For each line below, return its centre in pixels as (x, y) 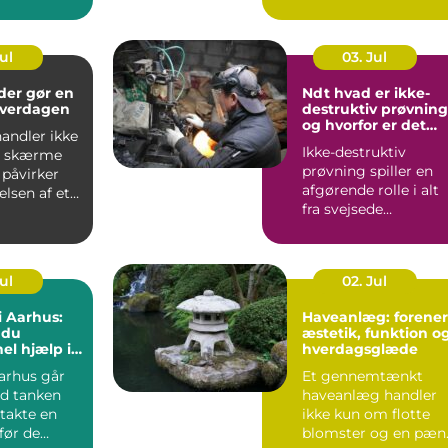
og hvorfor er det (364, 125)
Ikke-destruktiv (354, 152)
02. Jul (364, 281)
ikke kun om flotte (366, 414)
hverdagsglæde (360, 349)
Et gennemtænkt (362, 376)
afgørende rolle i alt (370, 190)
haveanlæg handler (369, 395)
